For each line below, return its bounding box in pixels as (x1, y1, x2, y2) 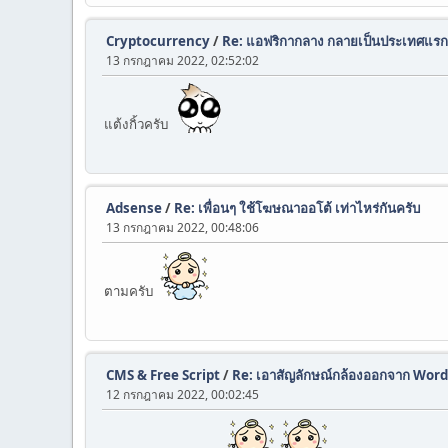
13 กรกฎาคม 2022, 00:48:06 (106, 219, 259, 236)
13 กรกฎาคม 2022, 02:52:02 (106, 52, 259, 69)
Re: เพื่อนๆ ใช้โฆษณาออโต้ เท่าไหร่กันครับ (174, 199, 420, 217)
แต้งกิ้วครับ (104, 115, 174, 133)
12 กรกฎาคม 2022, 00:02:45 (106, 386, 259, 403)
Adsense (106, 199, 162, 217)
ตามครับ (104, 282, 159, 300)
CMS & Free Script (106, 366, 220, 384)
